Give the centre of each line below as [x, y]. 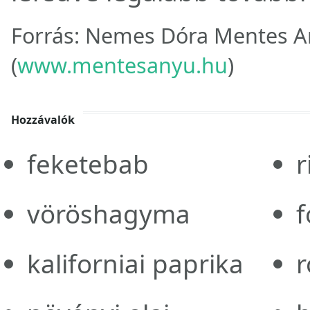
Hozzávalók [43, 119]
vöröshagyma [108, 213]
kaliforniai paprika [135, 263]
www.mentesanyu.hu [122, 65]
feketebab [88, 164]
